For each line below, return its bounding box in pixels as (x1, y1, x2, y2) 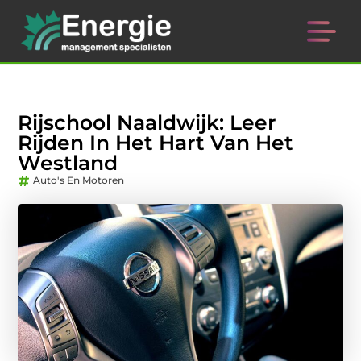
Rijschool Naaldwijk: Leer (18, 110, 277, 135)
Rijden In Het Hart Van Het (18, 131, 294, 156)
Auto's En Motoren (33, 174, 125, 187)
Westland (18, 151, 118, 176)
